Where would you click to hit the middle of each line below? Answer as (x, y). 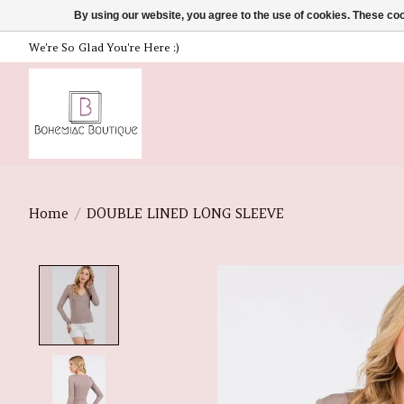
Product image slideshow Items (249, 275)
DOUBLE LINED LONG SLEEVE (185, 213)
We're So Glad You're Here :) (104, 47)
